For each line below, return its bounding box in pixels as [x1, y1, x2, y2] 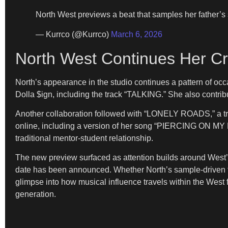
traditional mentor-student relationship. [15, 133, 153, 142]
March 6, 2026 [111, 30, 162, 39]
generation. [15, 190, 56, 199]
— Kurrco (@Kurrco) [36, 30, 111, 39]
